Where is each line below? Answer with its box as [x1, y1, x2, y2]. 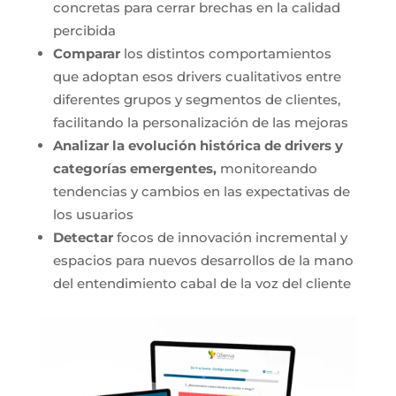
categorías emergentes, [52, 159, 217, 177]
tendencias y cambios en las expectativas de [52, 182, 350, 200]
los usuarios [52, 205, 133, 223]
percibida [52, 21, 116, 39]
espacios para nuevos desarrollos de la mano [52, 251, 354, 269]
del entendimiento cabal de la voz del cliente [52, 274, 351, 292]
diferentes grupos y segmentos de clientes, [52, 90, 340, 108]
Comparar [52, 44, 120, 62]
